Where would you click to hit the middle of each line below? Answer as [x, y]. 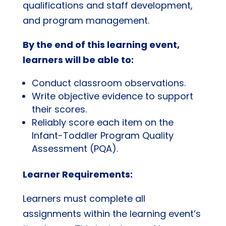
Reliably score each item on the [102, 122]
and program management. [86, 20]
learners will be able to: [78, 60]
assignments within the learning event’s [111, 214]
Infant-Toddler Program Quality [102, 135]
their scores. [59, 109]
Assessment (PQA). [75, 149]
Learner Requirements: [77, 174]
